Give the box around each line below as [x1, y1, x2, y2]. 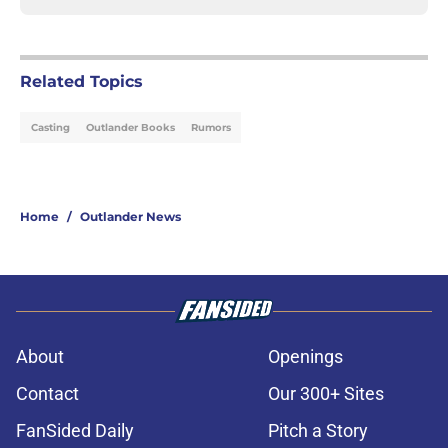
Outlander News [80, 209, 181, 225]
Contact [16, 383, 79, 405]
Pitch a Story [268, 420, 368, 442]
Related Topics [20, 72, 143, 92]
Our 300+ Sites [268, 383, 384, 405]
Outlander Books [86, 121, 175, 135]
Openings [268, 346, 343, 368]
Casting [30, 121, 70, 135]
